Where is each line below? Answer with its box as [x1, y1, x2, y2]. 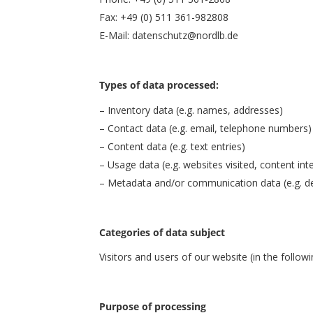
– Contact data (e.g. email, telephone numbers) [99, 121, 312, 135]
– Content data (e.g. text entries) [99, 139, 245, 153]
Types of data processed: [99, 78, 219, 92]
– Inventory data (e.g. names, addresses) [99, 103, 283, 117]
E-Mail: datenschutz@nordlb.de [99, 29, 238, 42]
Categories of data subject [99, 225, 225, 239]
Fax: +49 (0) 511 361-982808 [99, 10, 228, 24]
